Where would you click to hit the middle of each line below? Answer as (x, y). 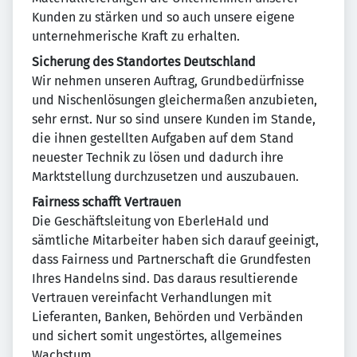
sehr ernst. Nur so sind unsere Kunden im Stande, (174, 119)
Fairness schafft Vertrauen (106, 202)
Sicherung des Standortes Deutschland (144, 62)
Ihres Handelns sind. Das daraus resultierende (165, 279)
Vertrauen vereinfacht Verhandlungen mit (152, 298)
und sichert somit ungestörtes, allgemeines (157, 336)
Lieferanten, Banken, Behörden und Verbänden (167, 317)
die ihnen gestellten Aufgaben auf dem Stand (163, 138)
